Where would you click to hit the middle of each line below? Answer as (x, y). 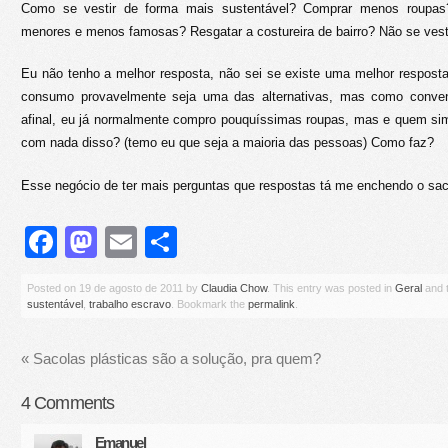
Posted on (51, 287)
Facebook (128, 241)
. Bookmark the (209, 303)
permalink (271, 303)
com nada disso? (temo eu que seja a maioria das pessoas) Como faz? (227, 142)
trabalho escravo (130, 303)
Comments (72, 402)
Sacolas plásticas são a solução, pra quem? (175, 358)
